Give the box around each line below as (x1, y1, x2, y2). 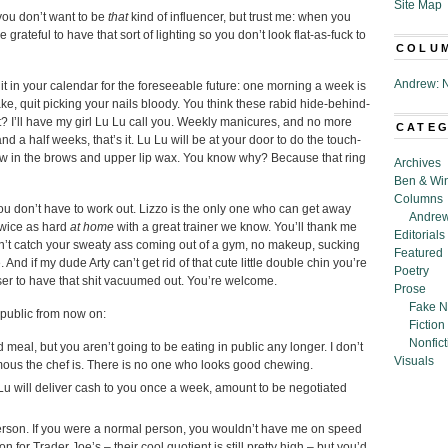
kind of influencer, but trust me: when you (128, 10, 351, 24)
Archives (394, 156, 441, 170)
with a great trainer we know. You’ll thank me (114, 220, 357, 234)
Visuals (394, 354, 434, 368)
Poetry (394, 264, 429, 278)
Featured (394, 246, 443, 260)
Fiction (409, 318, 445, 332)
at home (70, 220, 114, 234)
